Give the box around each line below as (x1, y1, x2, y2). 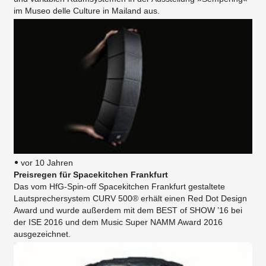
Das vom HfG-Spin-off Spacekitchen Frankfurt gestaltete (14, 182, 225, 192)
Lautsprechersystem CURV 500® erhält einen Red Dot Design (14, 194, 247, 204)
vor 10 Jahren (21, 158, 73, 168)
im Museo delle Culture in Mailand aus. (14, 6, 160, 16)
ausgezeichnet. (14, 229, 71, 239)
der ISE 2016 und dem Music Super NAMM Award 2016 (14, 217, 223, 227)
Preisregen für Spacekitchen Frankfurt (14, 170, 168, 180)
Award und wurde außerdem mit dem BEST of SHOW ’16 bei (14, 205, 242, 216)
